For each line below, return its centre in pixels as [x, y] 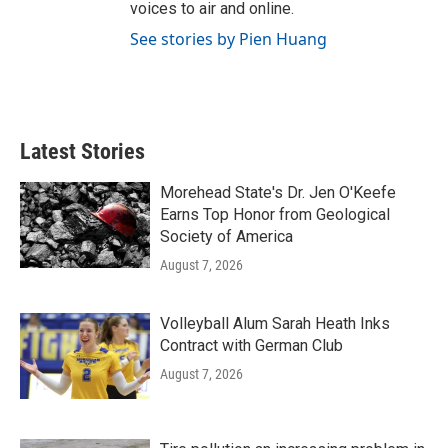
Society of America [226, 236]
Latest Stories [82, 151]
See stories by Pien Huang [228, 39]
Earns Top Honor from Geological [275, 214]
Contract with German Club [251, 345]
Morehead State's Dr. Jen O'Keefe [278, 192]
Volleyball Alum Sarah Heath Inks [275, 323]
